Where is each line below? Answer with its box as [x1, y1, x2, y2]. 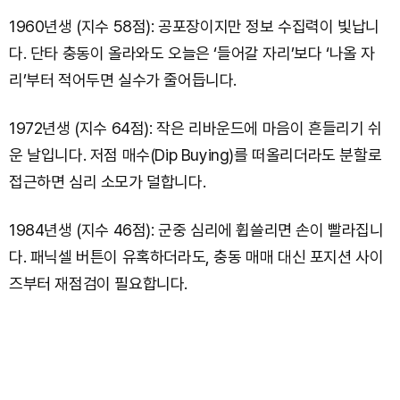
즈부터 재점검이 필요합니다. [9, 273, 188, 293]
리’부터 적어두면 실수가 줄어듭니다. [9, 70, 237, 89]
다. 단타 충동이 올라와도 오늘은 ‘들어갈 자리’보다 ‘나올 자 [9, 43, 376, 62]
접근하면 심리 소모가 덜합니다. [9, 171, 206, 191]
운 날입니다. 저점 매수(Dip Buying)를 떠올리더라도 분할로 [9, 145, 382, 164]
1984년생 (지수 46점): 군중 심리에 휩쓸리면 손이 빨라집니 [9, 220, 384, 239]
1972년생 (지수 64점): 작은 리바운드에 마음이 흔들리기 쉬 [9, 118, 382, 137]
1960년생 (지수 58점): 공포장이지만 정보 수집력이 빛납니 [9, 16, 380, 36]
